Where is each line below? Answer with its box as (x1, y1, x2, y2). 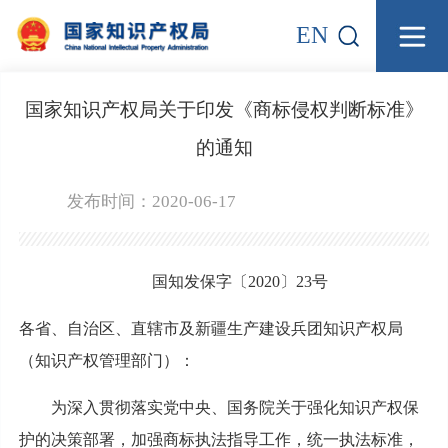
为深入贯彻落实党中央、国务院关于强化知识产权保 (50, 398, 419, 416)
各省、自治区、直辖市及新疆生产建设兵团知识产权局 (18, 319, 403, 337)
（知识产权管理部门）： (18, 351, 195, 369)
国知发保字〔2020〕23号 (152, 272, 328, 290)
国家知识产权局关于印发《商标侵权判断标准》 (24, 98, 424, 120)
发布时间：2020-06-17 (66, 191, 236, 211)
